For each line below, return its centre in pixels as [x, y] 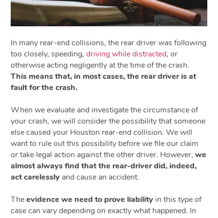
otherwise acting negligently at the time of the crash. [100, 65]
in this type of [178, 199]
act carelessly [36, 177]
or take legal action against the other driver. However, [103, 154]
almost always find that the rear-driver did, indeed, [104, 166]
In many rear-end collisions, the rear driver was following [109, 43]
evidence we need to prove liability [90, 199]
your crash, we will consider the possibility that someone [108, 121]
